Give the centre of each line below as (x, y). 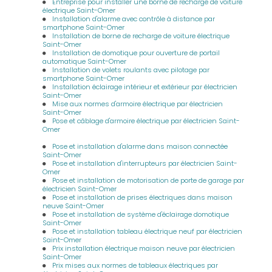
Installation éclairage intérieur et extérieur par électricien (145, 87)
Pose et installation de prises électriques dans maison (143, 197)
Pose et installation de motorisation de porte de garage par (148, 180)
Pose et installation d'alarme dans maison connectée (140, 146)
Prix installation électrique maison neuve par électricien (144, 248)
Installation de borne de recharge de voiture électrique (141, 36)
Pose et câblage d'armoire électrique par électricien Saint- (146, 121)
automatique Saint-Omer (85, 61)
